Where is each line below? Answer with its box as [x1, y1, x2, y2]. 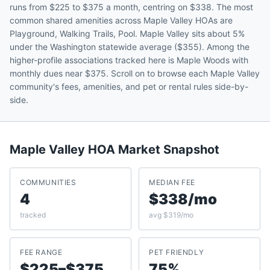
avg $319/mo [149, 210, 193, 219]
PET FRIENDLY [149, 248, 204, 257]
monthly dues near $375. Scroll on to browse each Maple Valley [10, 68, 260, 78]
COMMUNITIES [20, 178, 77, 187]
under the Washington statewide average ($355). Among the [10, 42, 250, 52]
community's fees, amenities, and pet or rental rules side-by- [10, 81, 248, 92]
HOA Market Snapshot [85, 142, 219, 157]
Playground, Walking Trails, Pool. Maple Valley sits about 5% [10, 28, 245, 39]
